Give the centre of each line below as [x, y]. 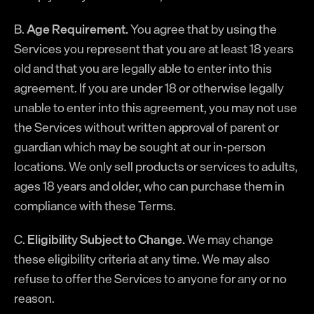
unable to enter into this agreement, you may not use [156, 107]
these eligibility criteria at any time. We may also [142, 259]
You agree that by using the [203, 29]
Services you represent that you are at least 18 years [154, 48]
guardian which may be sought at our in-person [140, 146]
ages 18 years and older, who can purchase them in [149, 186]
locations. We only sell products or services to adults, [156, 166]
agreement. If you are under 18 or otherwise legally [149, 88]
